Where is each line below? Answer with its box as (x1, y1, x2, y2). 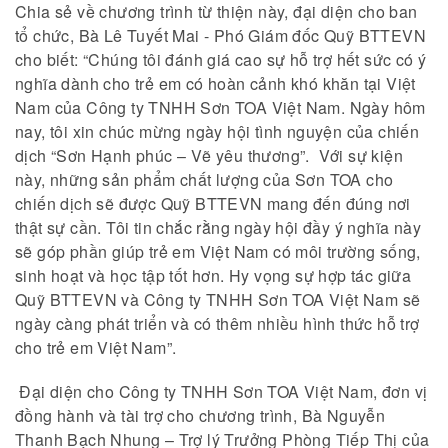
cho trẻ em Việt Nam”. (15, 336, 181, 360)
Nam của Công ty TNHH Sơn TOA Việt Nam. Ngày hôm (15, 96, 426, 120)
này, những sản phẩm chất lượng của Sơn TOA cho (15, 168, 394, 192)
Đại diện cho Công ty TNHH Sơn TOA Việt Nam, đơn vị (15, 380, 428, 404)
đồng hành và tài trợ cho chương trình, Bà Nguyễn (15, 404, 386, 428)
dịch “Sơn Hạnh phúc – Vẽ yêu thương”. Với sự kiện (15, 144, 403, 168)
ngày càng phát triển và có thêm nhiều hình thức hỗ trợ (15, 312, 420, 336)
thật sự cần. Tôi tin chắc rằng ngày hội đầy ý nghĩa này (15, 216, 421, 240)
